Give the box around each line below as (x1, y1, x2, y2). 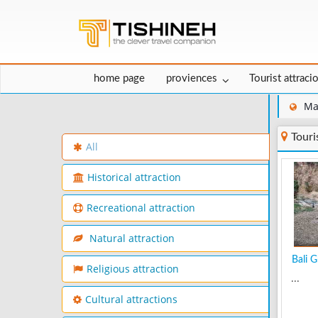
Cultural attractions (85, 293, 177, 307)
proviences (166, 73, 217, 84)
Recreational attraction (87, 202, 195, 215)
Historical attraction (87, 171, 181, 185)
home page (94, 73, 145, 84)
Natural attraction (87, 232, 175, 246)
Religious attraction (87, 263, 179, 276)
